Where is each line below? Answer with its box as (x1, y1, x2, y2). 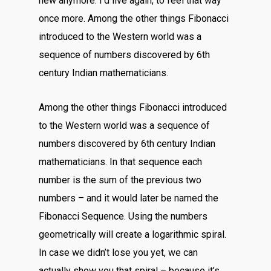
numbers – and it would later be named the (39, 192, 219, 204)
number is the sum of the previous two (39, 174, 202, 186)
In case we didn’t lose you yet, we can (39, 247, 198, 258)
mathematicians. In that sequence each (39, 156, 203, 168)
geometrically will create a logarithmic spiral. (39, 229, 227, 240)
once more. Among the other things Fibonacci (39, 13, 229, 24)
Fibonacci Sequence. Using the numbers (39, 211, 208, 222)
